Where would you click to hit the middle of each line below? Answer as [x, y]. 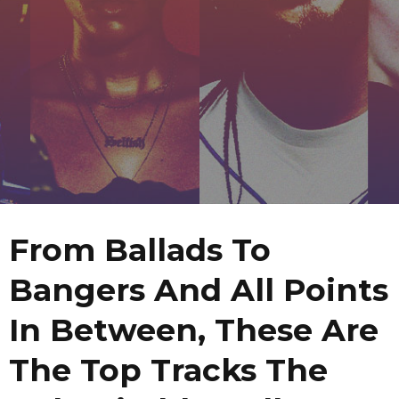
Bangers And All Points [199, 290]
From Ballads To [140, 250]
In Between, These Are [194, 330]
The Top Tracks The [168, 370]
